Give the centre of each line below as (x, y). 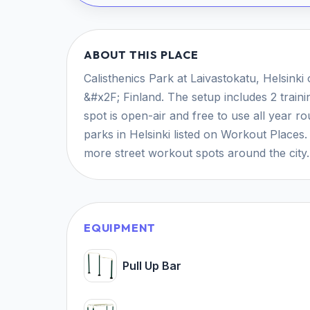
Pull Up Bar (152, 265)
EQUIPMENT (120, 228)
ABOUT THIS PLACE (141, 55)
